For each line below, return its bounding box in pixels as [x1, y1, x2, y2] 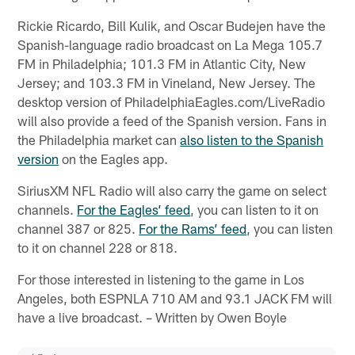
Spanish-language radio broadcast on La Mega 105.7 [17, 36, 323, 52]
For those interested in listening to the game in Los [17, 270, 305, 287]
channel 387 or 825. [17, 219, 139, 236]
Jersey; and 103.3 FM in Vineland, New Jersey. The [17, 74, 316, 90]
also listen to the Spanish [180, 131, 324, 147]
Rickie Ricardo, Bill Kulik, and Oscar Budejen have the [17, 17, 326, 33]
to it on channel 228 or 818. [17, 239, 178, 255]
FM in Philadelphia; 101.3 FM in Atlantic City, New [17, 55, 307, 71]
